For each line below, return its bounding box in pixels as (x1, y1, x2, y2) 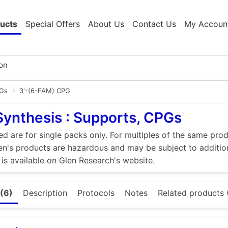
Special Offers (25, 19, 80, 30)
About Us (88, 19, 124, 30)
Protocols (77, 188, 115, 198)
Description (23, 188, 67, 198)
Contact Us (132, 19, 176, 30)
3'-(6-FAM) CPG (19, 87, 70, 95)
